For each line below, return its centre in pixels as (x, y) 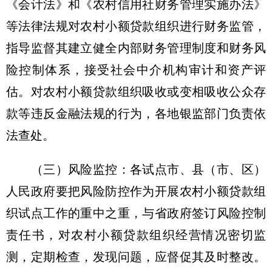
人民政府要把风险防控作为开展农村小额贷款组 (136, 191)
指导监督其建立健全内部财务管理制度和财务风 (136, 48)
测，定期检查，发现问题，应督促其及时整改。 (136, 257)
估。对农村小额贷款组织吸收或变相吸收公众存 (136, 92)
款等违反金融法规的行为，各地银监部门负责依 (136, 114)
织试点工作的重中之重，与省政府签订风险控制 (136, 213)
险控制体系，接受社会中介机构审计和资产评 (136, 70)
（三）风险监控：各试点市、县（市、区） (136, 169)
